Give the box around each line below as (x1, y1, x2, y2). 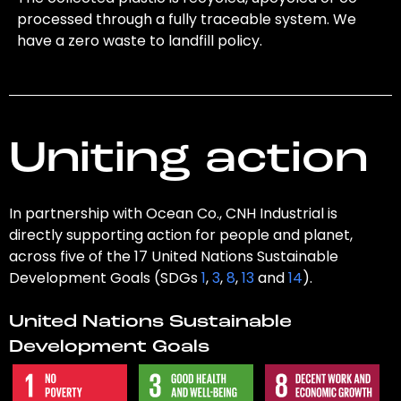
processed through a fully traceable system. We (17, 9, 357, 30)
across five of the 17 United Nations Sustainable (8, 246, 338, 268)
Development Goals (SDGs (8, 268, 201, 289)
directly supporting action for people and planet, (8, 225, 353, 246)
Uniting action (8, 139, 368, 183)
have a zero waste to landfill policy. (17, 30, 263, 52)
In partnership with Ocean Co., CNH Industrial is (8, 203, 337, 225)
